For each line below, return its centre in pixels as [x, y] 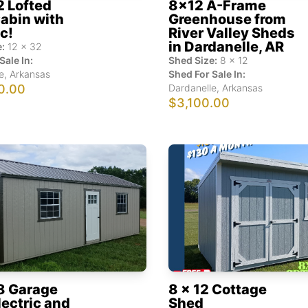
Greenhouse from [228, 19]
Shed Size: [193, 60]
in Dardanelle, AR [227, 46]
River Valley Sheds [232, 33]
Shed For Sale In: [207, 74]
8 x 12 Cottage [218, 289]
